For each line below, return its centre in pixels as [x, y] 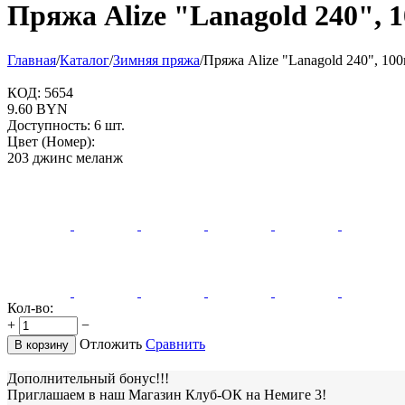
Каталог [85, 60]
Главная [32, 60]
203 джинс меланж [65, 157]
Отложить [111, 344]
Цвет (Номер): [51, 141]
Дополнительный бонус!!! [88, 378]
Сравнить [175, 344]
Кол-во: [30, 307]
